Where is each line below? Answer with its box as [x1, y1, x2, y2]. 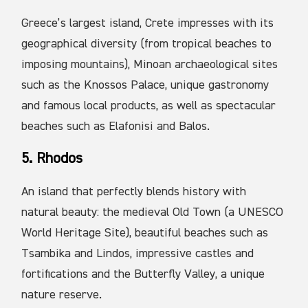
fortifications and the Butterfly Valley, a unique [21, 268, 265, 281]
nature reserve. [21, 289, 102, 302]
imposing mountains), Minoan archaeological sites [21, 58, 278, 71]
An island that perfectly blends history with [21, 186, 247, 199]
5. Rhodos [21, 151, 83, 167]
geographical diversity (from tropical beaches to [21, 38, 272, 51]
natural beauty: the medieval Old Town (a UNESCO [21, 206, 284, 219]
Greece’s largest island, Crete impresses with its [21, 17, 274, 30]
